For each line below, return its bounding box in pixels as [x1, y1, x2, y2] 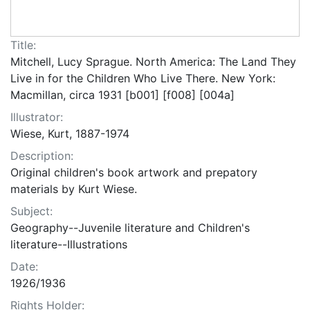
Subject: [10, 204, 53, 219]
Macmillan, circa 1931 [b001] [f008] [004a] [10, 88, 235, 102]
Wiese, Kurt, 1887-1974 [10, 127, 129, 141]
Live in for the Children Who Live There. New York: [10, 71, 275, 86]
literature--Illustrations [10, 237, 127, 252]
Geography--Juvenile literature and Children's [10, 221, 250, 235]
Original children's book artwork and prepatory [10, 165, 257, 180]
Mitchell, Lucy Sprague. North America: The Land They [10, 55, 296, 69]
